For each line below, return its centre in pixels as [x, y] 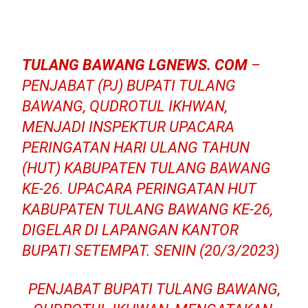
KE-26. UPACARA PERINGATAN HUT [140, 189]
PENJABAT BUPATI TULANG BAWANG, [154, 289]
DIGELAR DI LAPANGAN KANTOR [131, 230]
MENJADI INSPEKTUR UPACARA [129, 127]
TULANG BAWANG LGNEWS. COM [135, 65]
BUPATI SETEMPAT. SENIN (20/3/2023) [151, 251]
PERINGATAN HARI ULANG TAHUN [136, 147]
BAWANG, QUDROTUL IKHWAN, [125, 106]
